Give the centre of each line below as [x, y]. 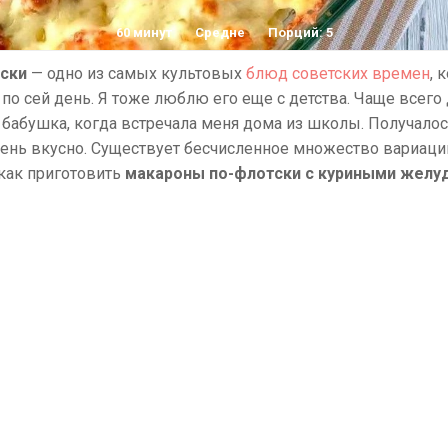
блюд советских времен [338, 73]
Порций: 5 [300, 32]
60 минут [143, 32]
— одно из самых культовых [136, 73]
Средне [219, 32]
